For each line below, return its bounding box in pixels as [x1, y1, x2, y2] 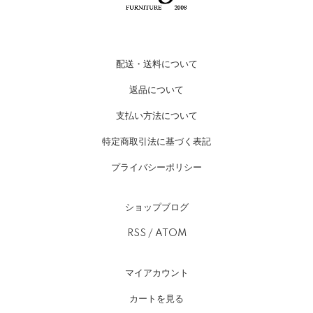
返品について [129, 85, 184, 95]
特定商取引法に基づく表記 [102, 136, 211, 147]
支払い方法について [115, 110, 198, 121]
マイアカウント [124, 268, 189, 278]
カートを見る [129, 293, 184, 304]
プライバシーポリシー [111, 162, 202, 173]
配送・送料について [115, 59, 198, 69]
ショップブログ [124, 202, 189, 212]
